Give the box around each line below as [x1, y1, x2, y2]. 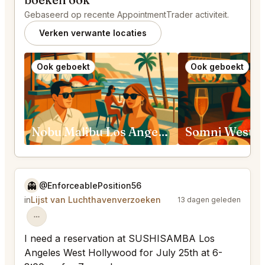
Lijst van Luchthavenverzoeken [31, 195, 161, 205]
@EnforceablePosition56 [39, 180, 141, 191]
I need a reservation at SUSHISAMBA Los [24, 232, 215, 245]
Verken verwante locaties [39, 28, 147, 38]
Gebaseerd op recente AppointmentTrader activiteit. [24, 9, 229, 20]
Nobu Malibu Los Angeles [158, 124, 169, 140]
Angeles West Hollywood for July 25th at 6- [24, 247, 222, 259]
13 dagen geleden [177, 195, 241, 205]
